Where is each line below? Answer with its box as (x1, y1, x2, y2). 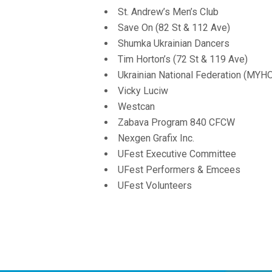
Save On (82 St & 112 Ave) (118, 21, 230, 33)
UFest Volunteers (118, 179, 192, 191)
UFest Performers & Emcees (118, 163, 240, 175)
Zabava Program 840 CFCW (118, 116, 235, 128)
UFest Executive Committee (118, 148, 236, 160)
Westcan (118, 100, 155, 112)
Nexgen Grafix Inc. (118, 132, 194, 144)
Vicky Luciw (118, 84, 168, 97)
